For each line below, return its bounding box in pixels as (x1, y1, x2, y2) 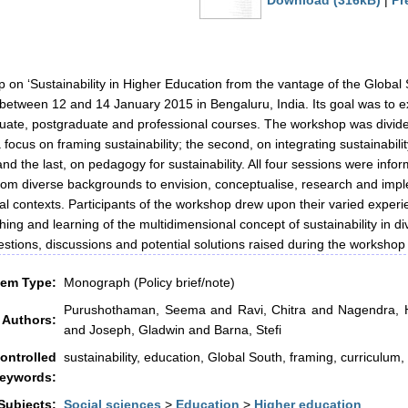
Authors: (2, 311, 56, 327)
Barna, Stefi (214, 321, 281, 337)
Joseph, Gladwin (89, 321, 185, 337)
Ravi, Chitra (237, 301, 306, 317)
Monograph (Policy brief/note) (64, 274, 235, 290)
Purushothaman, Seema (64, 301, 206, 317)
